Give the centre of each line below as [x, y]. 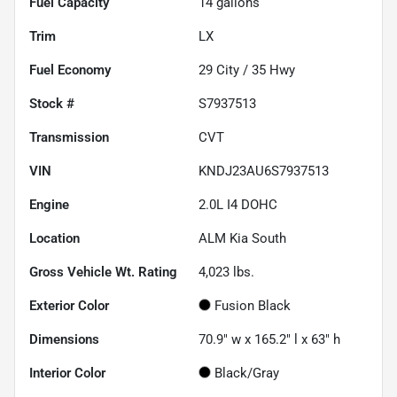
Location [54, 238]
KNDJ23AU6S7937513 [264, 171]
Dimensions [64, 339]
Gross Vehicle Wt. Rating [103, 272]
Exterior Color [69, 305]
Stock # [52, 103]
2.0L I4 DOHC [238, 204]
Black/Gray [247, 373]
